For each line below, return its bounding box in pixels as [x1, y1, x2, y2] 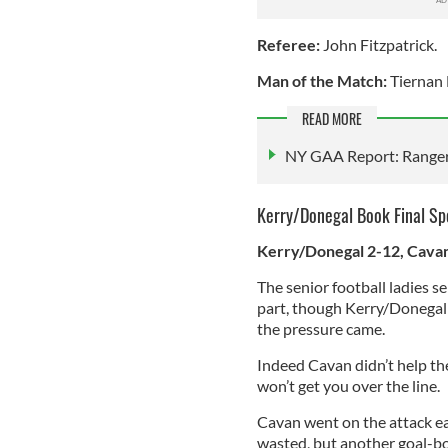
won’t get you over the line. [256, 375, 443, 395]
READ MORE [301, 108, 362, 130]
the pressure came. [256, 318, 388, 338]
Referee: [256, 35, 323, 55]
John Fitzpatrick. [322, 35, 437, 55]
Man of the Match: [256, 71, 390, 91]
